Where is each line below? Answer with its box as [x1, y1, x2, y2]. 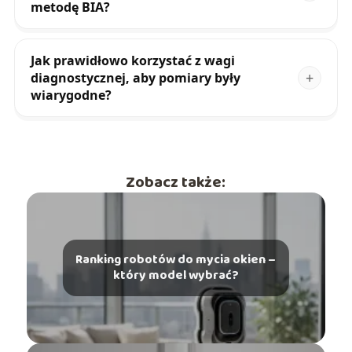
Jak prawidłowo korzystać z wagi [30, 52, 235, 70]
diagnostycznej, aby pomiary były [30, 69, 240, 87]
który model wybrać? [112, 266, 239, 286]
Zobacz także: [126, 170, 226, 196]
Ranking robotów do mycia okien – [75, 250, 277, 270]
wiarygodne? [30, 86, 112, 104]
